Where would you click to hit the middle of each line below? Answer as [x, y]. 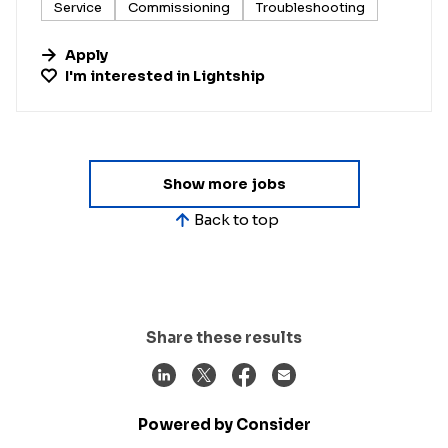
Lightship [229, 75]
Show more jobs [224, 183]
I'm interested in [129, 75]
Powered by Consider [224, 424]
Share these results [224, 337]
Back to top [236, 220]
